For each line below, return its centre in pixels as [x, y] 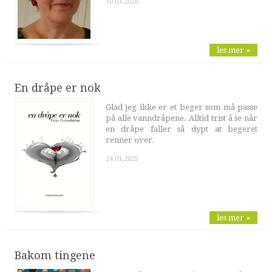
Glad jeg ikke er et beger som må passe [182, 107]
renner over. [130, 140]
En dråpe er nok [57, 87]
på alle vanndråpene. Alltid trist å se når [182, 118]
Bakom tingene [55, 256]
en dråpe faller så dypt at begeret [182, 129]
